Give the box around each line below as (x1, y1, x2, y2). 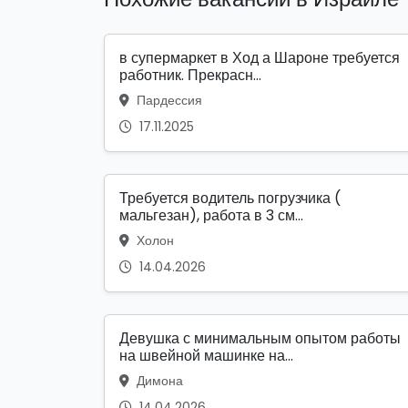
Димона (133, 372, 183, 391)
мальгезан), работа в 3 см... (119, 205, 303, 227)
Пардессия (133, 91, 202, 110)
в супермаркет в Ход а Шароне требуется (119, 47, 400, 69)
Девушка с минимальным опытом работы (119, 328, 401, 350)
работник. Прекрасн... (119, 65, 261, 87)
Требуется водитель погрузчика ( (119, 188, 341, 209)
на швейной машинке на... (119, 345, 293, 367)
